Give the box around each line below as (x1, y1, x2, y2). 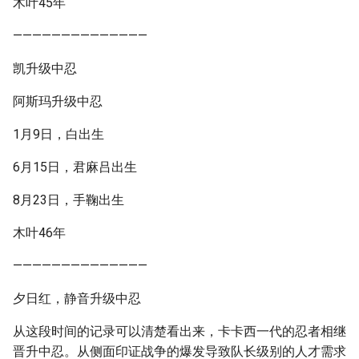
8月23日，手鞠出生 (13, 192, 124, 208)
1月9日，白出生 (13, 127, 104, 142)
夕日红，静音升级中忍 (13, 291, 141, 306)
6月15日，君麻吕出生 (13, 159, 137, 175)
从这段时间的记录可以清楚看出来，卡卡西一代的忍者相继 (13, 324, 346, 339)
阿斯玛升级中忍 (13, 94, 103, 109)
